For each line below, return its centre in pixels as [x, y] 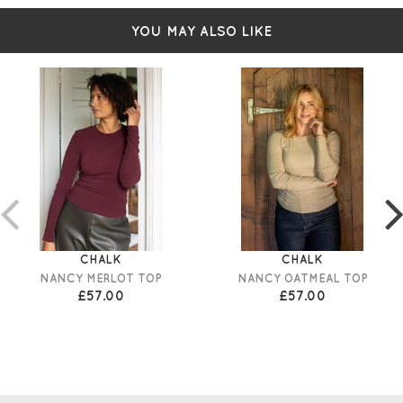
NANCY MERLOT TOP [101, 278]
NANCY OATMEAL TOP [302, 278]
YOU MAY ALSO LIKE [201, 31]
